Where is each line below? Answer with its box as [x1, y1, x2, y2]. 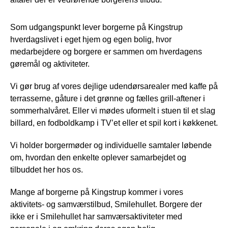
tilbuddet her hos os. [10, 165, 83, 174]
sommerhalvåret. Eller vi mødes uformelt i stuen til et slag [10, 106, 215, 115]
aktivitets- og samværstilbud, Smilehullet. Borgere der [10, 199, 202, 209]
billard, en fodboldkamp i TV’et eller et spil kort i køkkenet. [10, 118, 218, 127]
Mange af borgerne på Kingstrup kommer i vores [10, 187, 183, 196]
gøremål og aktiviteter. [10, 59, 90, 68]
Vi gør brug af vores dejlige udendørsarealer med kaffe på [10, 81, 218, 91]
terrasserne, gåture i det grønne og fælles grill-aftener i [10, 94, 205, 103]
